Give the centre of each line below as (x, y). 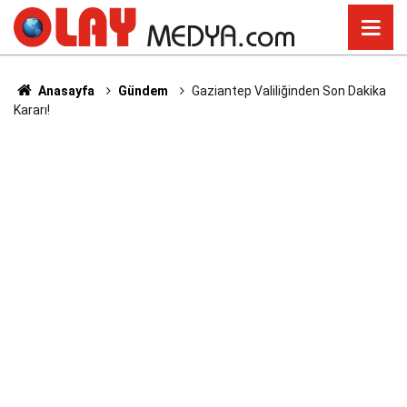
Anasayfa (65, 91)
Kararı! (32, 110)
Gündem (143, 91)
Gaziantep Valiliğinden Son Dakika (288, 91)
